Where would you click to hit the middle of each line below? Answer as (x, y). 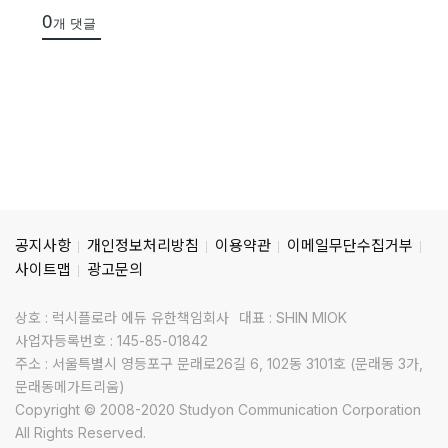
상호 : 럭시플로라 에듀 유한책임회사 (122, 317)
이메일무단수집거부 (350, 245)
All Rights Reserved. (80, 432)
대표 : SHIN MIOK (293, 317)
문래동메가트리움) (70, 386)
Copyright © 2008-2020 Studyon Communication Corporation (218, 409)
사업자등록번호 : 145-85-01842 (111, 340)
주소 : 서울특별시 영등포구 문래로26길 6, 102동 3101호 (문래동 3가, (219, 363)
